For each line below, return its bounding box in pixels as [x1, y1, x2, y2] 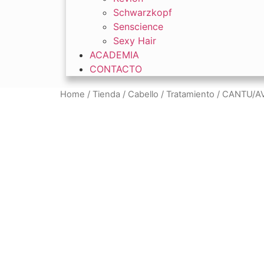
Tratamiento [166, 89, 214, 100]
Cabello [128, 89, 159, 100]
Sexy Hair [113, 35, 156, 47]
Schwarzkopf [113, 6, 172, 18]
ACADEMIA [90, 49, 139, 61]
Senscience [113, 21, 163, 32]
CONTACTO [90, 63, 142, 75]
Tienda [93, 89, 120, 100]
